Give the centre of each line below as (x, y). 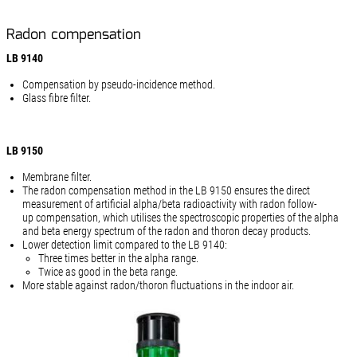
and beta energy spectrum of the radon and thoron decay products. (166, 231)
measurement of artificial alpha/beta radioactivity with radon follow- (169, 204)
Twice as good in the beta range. (108, 272)
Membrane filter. (57, 177)
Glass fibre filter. (56, 98)
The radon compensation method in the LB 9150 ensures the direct (166, 190)
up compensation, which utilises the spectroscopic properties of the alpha (180, 218)
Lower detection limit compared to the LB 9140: (124, 245)
